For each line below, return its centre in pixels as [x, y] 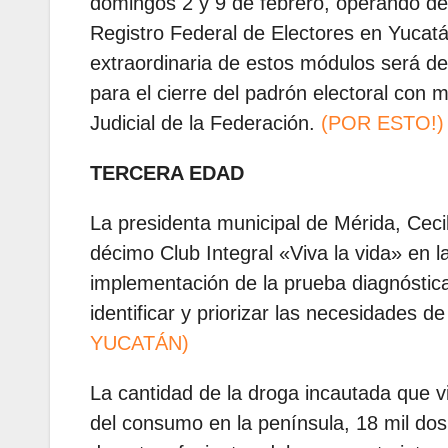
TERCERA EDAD [167, 173]
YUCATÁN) [139, 343]
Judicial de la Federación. [205, 123]
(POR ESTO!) [382, 123]
